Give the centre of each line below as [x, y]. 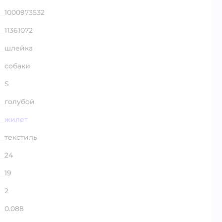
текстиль [21, 137]
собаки [17, 66]
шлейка [19, 48]
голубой [20, 101]
